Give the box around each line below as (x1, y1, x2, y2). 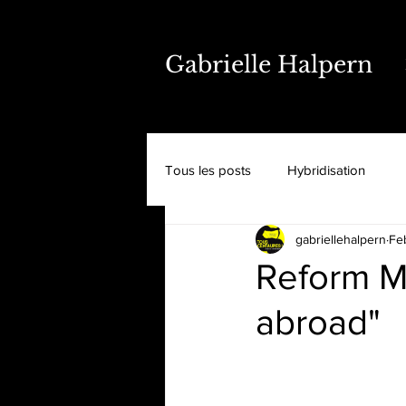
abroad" (256, 302, 381, 342)
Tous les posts (165, 161, 251, 178)
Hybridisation (287, 161, 365, 178)
